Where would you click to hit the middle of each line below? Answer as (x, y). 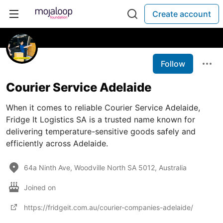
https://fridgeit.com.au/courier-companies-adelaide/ (109, 207)
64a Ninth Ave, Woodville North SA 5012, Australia (105, 167)
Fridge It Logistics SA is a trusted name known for (101, 119)
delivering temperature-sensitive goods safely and (101, 131)
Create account (182, 14)
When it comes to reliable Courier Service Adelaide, (103, 108)
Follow (173, 64)
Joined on (41, 187)
